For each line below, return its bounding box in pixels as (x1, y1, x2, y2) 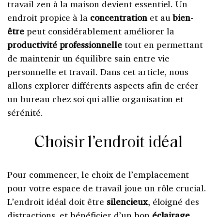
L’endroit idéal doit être (7, 195, 107, 207)
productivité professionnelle (7, 38, 122, 50)
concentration (90, 11, 147, 23)
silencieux (107, 195, 148, 207)
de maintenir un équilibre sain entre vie (7, 52, 170, 64)
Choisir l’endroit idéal (34, 134, 183, 152)
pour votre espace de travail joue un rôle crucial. (7, 182, 207, 194)
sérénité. (7, 106, 43, 118)
